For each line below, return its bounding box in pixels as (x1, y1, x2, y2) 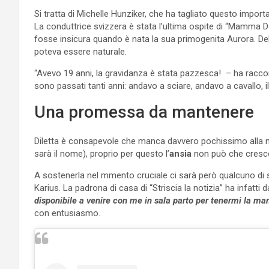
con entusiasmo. (34, 207, 100, 219)
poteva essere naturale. (34, 46, 127, 57)
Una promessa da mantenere (34, 101, 254, 122)
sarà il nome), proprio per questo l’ (34, 148, 169, 159)
